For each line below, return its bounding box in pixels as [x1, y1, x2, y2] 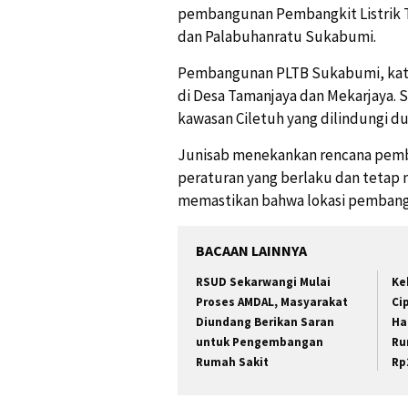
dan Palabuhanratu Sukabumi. [178, 26, 376, 47]
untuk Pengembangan [196, 334, 323, 351]
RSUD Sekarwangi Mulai [196, 274, 331, 291]
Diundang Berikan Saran [196, 314, 334, 331]
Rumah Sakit [196, 354, 269, 371]
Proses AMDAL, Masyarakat [196, 294, 348, 311]
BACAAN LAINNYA [196, 241, 307, 260]
